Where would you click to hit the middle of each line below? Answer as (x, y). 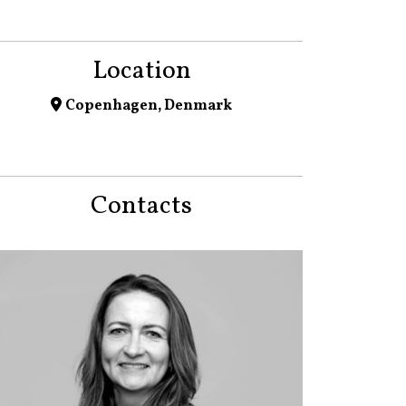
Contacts (141, 207)
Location (141, 72)
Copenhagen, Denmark (149, 106)
